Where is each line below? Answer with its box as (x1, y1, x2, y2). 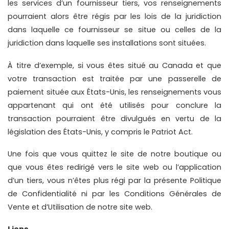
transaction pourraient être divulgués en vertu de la (8, 113, 221, 124)
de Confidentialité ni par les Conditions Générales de (8, 189, 221, 199)
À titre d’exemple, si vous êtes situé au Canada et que (8, 60, 221, 71)
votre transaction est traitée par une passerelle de (8, 73, 221, 84)
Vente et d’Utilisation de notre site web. (8, 202, 152, 213)
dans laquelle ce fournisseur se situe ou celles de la (8, 25, 221, 35)
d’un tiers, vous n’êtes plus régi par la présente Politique (8, 175, 221, 186)
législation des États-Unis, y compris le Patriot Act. (8, 126, 193, 137)
